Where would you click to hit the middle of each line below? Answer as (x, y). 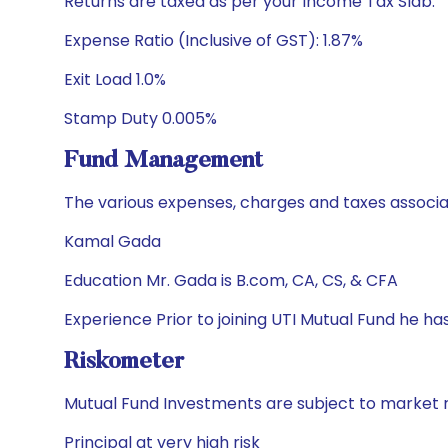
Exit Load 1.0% (115, 79)
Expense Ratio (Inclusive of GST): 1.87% (213, 40)
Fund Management (163, 161)
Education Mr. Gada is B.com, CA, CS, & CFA (231, 280)
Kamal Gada (112, 241)
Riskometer (124, 362)
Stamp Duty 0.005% (140, 118)
